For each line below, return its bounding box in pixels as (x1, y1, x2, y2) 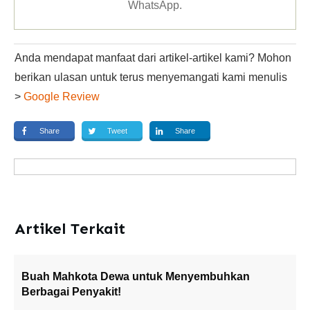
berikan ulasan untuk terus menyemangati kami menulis (15, 71, 287, 83)
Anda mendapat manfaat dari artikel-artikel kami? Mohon (15, 52, 291, 64)
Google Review (24, 91, 100, 102)
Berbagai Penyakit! (21, 286, 121, 298)
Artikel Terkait (15, 219, 125, 238)
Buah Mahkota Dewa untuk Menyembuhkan (21, 271, 250, 282)
